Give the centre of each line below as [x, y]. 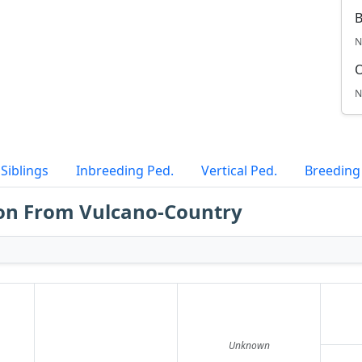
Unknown [249, 345]
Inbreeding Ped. [125, 170]
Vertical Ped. [239, 170]
